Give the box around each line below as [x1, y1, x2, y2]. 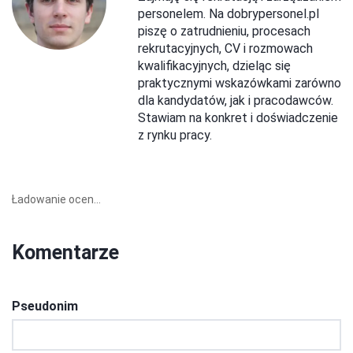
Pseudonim [12, 299, 78, 314]
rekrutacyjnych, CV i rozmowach [138, 41, 313, 57]
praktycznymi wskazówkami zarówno [138, 76, 341, 91]
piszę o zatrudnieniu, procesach [138, 24, 310, 39]
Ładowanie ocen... [12, 193, 101, 206]
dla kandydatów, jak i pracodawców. [138, 93, 333, 109]
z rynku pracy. [138, 128, 212, 143]
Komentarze [12, 241, 119, 265]
